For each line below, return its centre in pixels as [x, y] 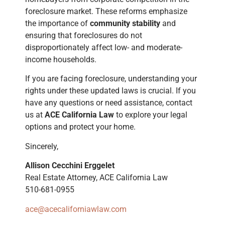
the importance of [58, 23]
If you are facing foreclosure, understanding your [111, 79]
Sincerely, [42, 146]
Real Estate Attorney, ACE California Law [96, 178]
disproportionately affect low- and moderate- [104, 47]
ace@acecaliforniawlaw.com [76, 209]
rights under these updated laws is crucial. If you [110, 91]
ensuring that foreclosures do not [84, 35]
